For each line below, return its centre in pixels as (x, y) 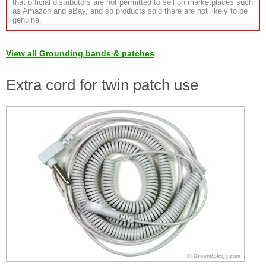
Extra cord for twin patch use (102, 85)
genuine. (27, 20)
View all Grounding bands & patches (80, 53)
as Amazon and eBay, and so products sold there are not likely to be (130, 11)
